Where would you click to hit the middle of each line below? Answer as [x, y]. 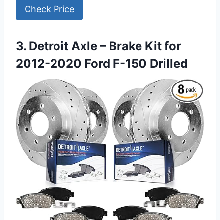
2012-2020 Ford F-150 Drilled [102, 63]
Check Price [49, 9]
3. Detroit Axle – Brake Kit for [98, 46]
